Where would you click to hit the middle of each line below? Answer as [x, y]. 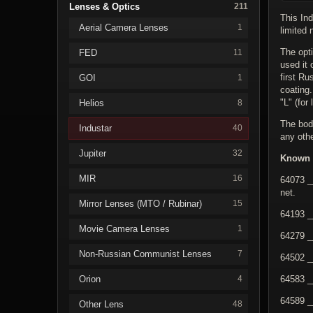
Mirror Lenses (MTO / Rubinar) [140, 203]
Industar [95, 128]
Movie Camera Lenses [124, 228]
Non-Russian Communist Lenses [145, 254]
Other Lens [101, 304]
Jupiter [93, 153]
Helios [92, 103]
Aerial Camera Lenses [124, 27]
